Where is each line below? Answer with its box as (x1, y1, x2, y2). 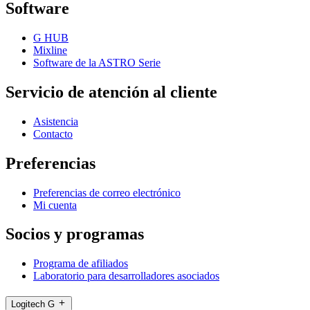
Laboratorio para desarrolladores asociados (33, 270, 219, 282)
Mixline (33, 44, 67, 56)
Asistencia (33, 115, 78, 127)
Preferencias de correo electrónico (33, 186, 181, 199)
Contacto (33, 127, 73, 140)
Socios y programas (6, 225, 144, 244)
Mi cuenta (33, 199, 77, 211)
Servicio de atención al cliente (6, 82, 217, 101)
